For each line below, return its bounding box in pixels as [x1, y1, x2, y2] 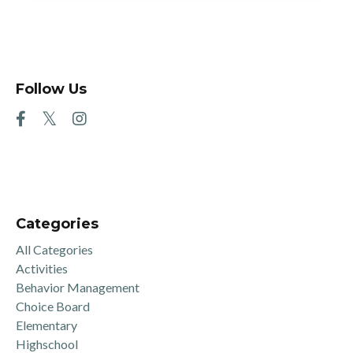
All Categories [16, 241, 93, 257]
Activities [16, 260, 68, 276]
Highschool [16, 336, 78, 351]
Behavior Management [16, 279, 139, 295]
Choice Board [16, 298, 90, 314]
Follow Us [16, 80, 87, 98]
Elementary [16, 317, 77, 333]
